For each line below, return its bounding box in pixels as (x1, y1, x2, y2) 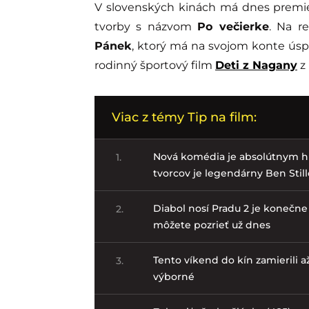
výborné (153, 270, 195, 283)
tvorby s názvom (94, 19, 198, 33)
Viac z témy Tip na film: (112, 109, 257, 125)
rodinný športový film (94, 58, 215, 72)
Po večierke (197, 19, 269, 33)
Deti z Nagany (215, 58, 297, 72)
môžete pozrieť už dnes (153, 218, 271, 231)
